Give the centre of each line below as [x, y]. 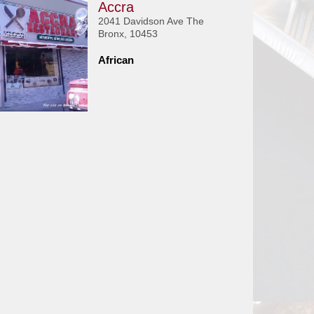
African [116, 60]
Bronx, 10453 [128, 34]
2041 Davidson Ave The [151, 21]
